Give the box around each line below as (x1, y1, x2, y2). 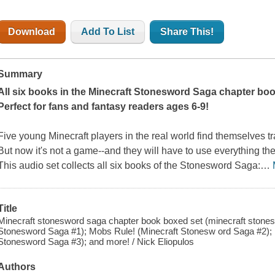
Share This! (160, 26, 214, 37)
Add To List (81, 26, 135, 37)
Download (8, 26, 56, 37)
